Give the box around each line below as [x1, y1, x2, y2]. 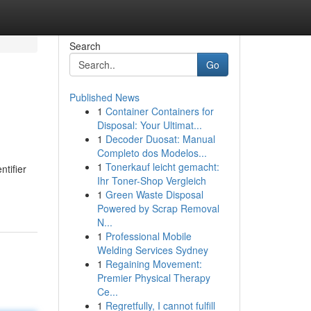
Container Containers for [105, 104, 214, 118]
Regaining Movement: [105, 257, 202, 271]
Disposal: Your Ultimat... [96, 118, 202, 132]
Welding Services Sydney [96, 243, 208, 257]
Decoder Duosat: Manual [105, 132, 215, 146]
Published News [69, 90, 140, 104]
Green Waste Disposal [105, 187, 203, 201]
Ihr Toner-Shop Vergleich [96, 174, 206, 187]
